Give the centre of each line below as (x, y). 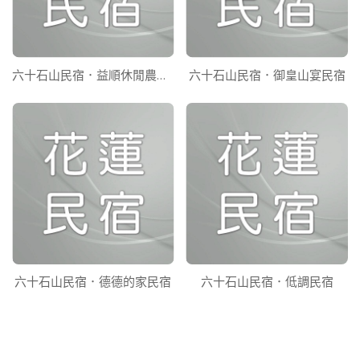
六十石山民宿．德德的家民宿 (93, 282)
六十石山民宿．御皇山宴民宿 (267, 74)
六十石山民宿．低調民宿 (267, 282)
